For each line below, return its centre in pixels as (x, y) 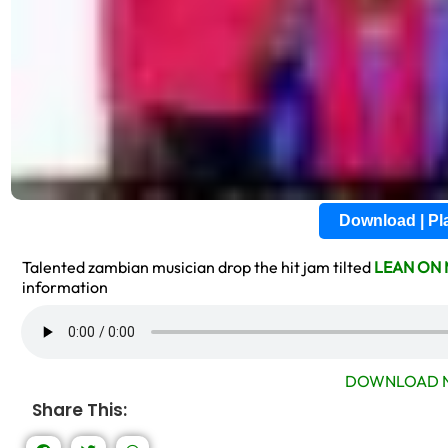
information (65, 287)
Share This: (79, 410)
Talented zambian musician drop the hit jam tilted (198, 267)
